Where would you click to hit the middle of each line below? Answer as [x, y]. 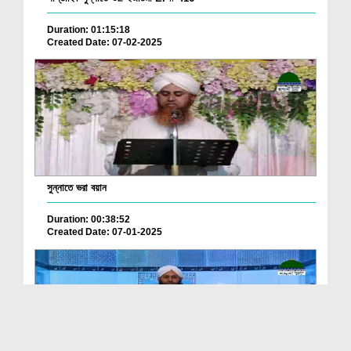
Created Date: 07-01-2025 [105, 232]
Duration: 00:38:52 [89, 220]
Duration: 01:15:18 [89, 29]
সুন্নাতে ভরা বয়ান [77, 188]
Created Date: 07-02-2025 [105, 42]
